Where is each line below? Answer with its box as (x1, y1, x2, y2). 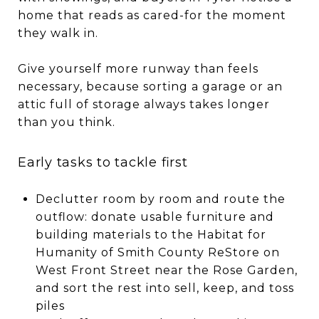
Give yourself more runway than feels (18, 61, 258, 75)
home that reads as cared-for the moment (18, 8, 286, 22)
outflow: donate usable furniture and (35, 209, 274, 224)
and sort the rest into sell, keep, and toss (35, 281, 294, 295)
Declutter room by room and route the (35, 192, 286, 206)
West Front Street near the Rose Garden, (35, 263, 298, 277)
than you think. (18, 115, 115, 129)
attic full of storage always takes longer (18, 97, 270, 111)
